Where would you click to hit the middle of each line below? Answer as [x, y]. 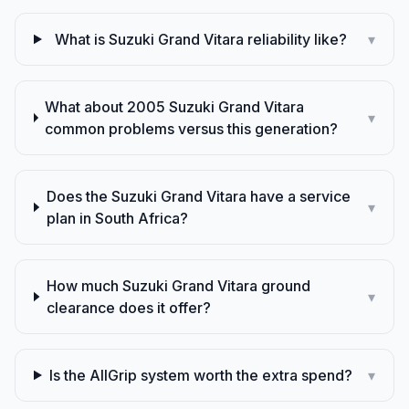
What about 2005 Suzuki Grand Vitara [175, 107]
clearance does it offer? [128, 308]
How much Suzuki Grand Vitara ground [178, 286]
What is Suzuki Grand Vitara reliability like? [201, 39]
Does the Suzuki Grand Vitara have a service [198, 196]
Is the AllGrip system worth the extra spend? [201, 375]
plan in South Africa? [117, 218]
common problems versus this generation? [192, 129]
